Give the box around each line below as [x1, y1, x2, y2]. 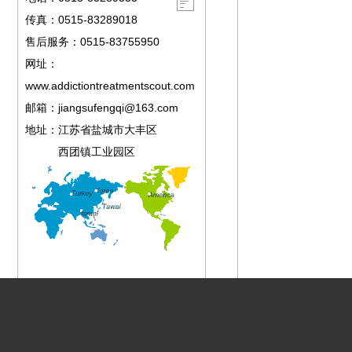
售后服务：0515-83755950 [25, 35, 159, 48]
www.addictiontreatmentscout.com [25, 79, 195, 92]
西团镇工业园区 [25, 145, 135, 158]
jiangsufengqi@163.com [58, 101, 178, 114]
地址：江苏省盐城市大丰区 [25, 123, 157, 136]
